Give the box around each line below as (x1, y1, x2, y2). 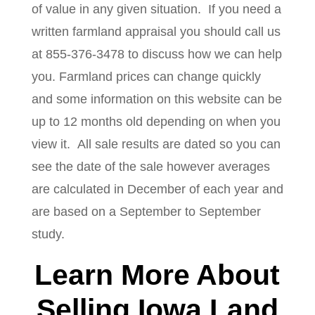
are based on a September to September (31, 205, 261, 219)
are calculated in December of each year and (31, 182, 283, 197)
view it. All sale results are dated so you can (31, 137, 281, 152)
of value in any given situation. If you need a (31, 2, 281, 17)
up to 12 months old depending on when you (31, 115, 281, 129)
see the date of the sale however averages (31, 160, 270, 174)
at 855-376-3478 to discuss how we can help (31, 47, 282, 62)
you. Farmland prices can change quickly (31, 70, 261, 84)
